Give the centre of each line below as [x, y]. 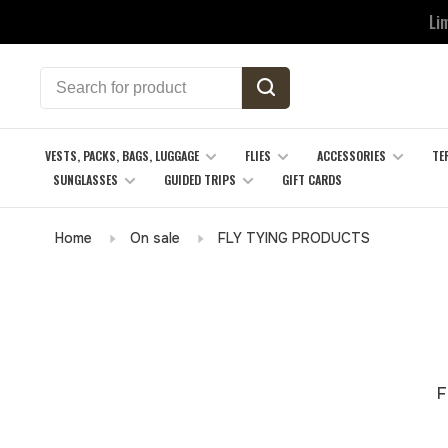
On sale [155, 238]
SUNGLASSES [85, 179]
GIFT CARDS [312, 179]
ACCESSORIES [351, 155]
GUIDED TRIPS [200, 179]
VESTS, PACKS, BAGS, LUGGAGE [122, 155]
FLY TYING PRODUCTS [294, 238]
